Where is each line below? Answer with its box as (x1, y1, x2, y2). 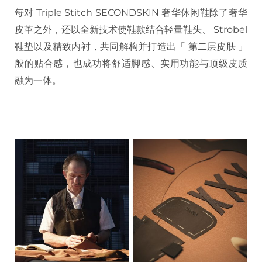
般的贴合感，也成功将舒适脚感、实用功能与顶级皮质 (15, 57, 247, 69)
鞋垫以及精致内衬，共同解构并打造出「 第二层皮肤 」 (15, 40, 247, 52)
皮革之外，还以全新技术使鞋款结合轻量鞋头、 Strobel (15, 23, 247, 35)
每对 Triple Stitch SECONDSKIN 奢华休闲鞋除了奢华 (15, 6, 247, 18)
